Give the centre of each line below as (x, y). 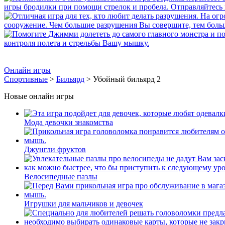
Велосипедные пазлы (61, 177)
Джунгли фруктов (55, 149)
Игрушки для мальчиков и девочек (84, 204)
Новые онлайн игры (39, 96)
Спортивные (26, 79)
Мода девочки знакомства (69, 122)
